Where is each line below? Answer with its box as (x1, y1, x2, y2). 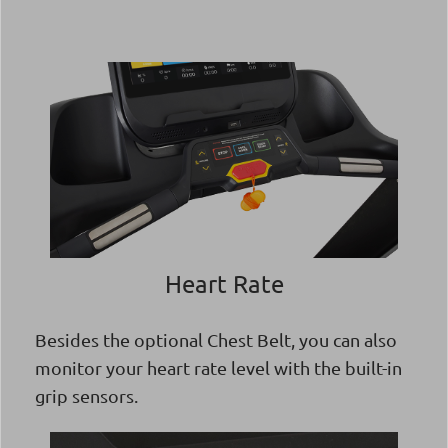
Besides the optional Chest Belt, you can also (35, 328, 397, 350)
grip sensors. (35, 384, 138, 406)
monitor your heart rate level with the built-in (35, 356, 402, 378)
